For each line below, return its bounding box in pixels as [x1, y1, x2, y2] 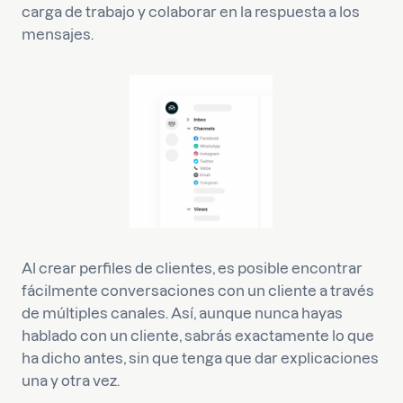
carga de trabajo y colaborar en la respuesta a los [22, 4, 360, 20]
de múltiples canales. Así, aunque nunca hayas [22, 305, 343, 321]
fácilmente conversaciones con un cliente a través [22, 282, 374, 299]
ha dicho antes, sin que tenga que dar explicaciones [22, 350, 379, 366]
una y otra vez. [22, 372, 120, 389]
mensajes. [22, 26, 94, 42]
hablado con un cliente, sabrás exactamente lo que [22, 327, 374, 344]
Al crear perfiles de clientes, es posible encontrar [22, 260, 363, 276]
